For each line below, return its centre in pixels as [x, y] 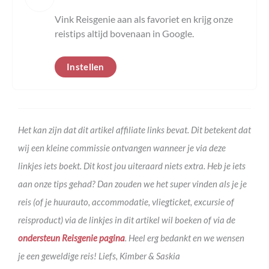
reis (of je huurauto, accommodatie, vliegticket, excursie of [126, 201]
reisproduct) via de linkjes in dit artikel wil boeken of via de [127, 219]
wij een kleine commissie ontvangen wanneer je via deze [122, 147]
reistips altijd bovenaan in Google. [124, 33]
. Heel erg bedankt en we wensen [185, 237]
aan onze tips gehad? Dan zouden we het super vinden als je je [132, 183]
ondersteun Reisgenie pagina [71, 237]
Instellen [86, 66]
